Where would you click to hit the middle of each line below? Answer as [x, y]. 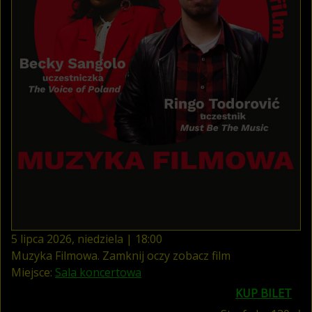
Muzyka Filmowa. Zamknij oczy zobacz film [121, 255]
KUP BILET [264, 293]
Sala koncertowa [98, 272]
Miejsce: [32, 272]
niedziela [100, 239]
